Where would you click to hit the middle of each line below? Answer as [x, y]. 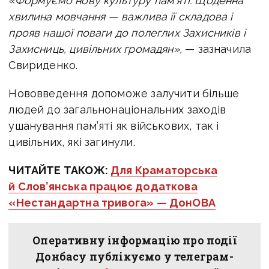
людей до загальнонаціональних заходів [117, 109]
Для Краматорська [164, 170]
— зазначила [218, 49]
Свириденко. [43, 65]
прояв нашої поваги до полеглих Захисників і [127, 32]
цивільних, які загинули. [72, 142]
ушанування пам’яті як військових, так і [114, 125]
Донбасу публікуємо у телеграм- [134, 256]
